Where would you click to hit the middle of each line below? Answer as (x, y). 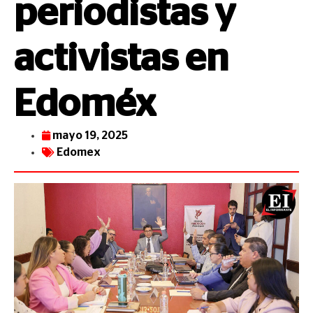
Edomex (79, 152)
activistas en (121, 59)
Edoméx (85, 104)
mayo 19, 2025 (90, 136)
